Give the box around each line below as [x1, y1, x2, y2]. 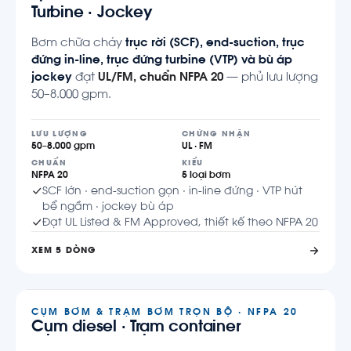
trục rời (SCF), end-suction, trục [125, 38, 305, 50]
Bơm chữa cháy [31, 38, 125, 50]
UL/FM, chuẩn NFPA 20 [98, 72, 223, 85]
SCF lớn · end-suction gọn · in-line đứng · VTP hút [42, 186, 302, 197]
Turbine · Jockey [31, 5, 153, 22]
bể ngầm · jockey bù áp [42, 201, 174, 213]
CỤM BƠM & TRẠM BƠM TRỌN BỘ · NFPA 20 [31, 307, 299, 317]
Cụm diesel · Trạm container [31, 319, 241, 335]
